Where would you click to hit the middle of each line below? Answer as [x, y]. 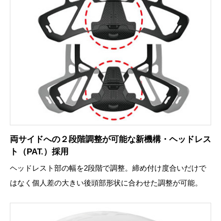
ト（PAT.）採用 [39, 152]
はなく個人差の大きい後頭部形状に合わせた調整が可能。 [106, 183]
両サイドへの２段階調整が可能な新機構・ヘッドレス [110, 140]
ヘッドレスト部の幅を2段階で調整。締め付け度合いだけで [108, 168]
